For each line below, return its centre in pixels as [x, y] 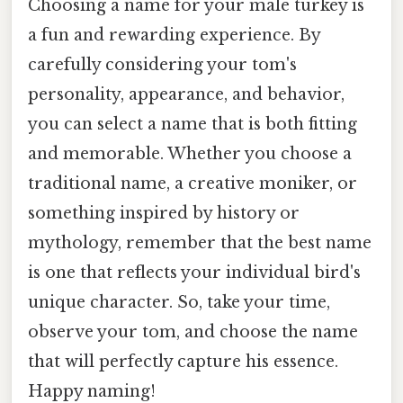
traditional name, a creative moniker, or [193, 184]
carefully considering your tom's [162, 65]
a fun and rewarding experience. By [174, 36]
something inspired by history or [164, 214]
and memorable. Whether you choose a [190, 154]
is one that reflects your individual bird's [194, 273]
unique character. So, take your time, [179, 303]
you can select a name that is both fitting [193, 125]
